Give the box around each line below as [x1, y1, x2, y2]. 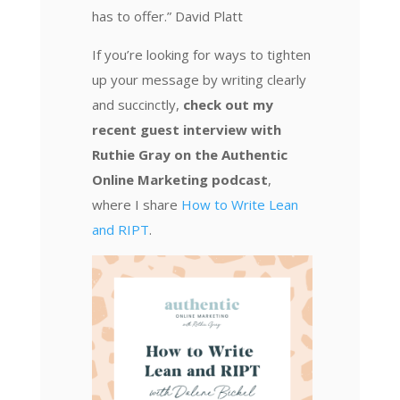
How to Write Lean [180, 195, 298, 213]
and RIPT [91, 220, 149, 238]
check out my [182, 95, 273, 113]
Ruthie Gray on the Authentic [91, 145, 287, 163]
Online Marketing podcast [91, 170, 268, 188]
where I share [91, 195, 181, 213]
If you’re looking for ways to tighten [91, 45, 311, 63]
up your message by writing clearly [91, 70, 306, 88]
